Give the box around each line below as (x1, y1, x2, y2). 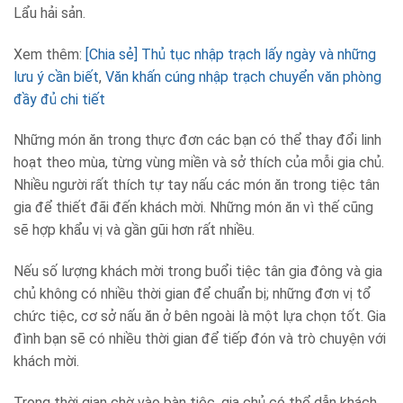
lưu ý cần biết (13, 67, 99, 85)
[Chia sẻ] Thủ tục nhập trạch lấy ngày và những (85, 45, 376, 63)
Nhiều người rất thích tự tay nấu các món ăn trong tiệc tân (13, 176, 380, 194)
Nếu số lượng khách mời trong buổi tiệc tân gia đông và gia (13, 263, 382, 281)
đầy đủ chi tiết (13, 90, 105, 108)
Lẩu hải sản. (13, 4, 85, 22)
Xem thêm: (13, 45, 85, 63)
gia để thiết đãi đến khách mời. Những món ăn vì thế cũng (13, 199, 373, 217)
